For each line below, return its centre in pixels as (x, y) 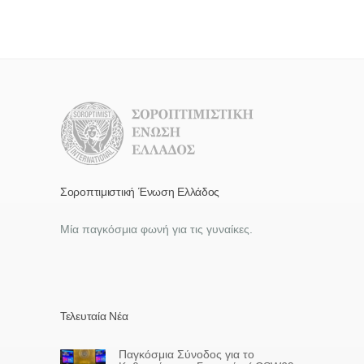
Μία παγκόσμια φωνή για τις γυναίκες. (156, 230)
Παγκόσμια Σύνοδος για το (186, 355)
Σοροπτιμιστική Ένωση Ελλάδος (140, 192)
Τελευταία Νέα (94, 316)
